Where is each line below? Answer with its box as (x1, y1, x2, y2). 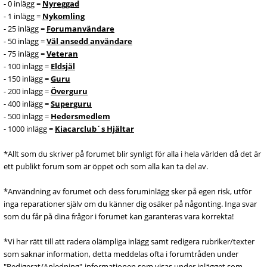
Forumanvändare (46, 23, 114, 34)
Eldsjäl (51, 61, 75, 72)
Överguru (51, 86, 88, 97)
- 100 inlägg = (4, 61, 51, 72)
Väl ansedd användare (46, 36, 132, 46)
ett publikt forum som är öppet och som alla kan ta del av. (4, 161, 208, 172)
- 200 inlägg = (4, 86, 51, 97)
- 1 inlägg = (4, 11, 42, 21)
